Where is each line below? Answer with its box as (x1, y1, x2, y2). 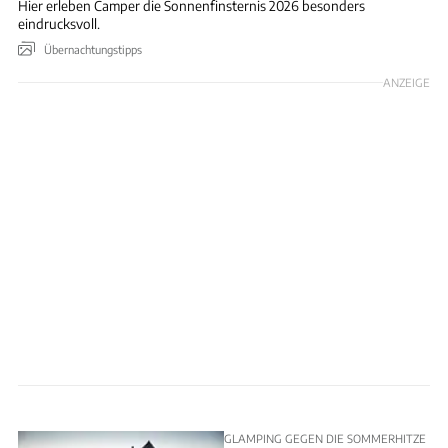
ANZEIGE (383, 75, 430, 90)
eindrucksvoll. (18, 14, 100, 32)
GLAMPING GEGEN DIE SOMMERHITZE (224, 431, 426, 446)
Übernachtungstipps (44, 42, 142, 57)
